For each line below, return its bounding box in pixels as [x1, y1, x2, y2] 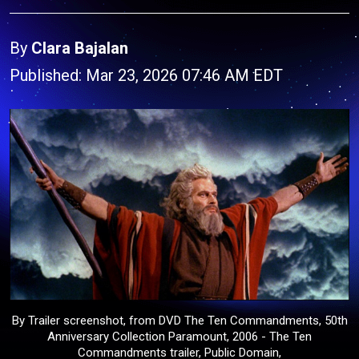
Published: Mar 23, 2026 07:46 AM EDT [10, 66, 283, 85]
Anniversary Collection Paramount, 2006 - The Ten [47, 329, 312, 344]
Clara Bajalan [31, 38, 128, 58]
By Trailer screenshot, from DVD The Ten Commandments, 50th [11, 313, 348, 328]
